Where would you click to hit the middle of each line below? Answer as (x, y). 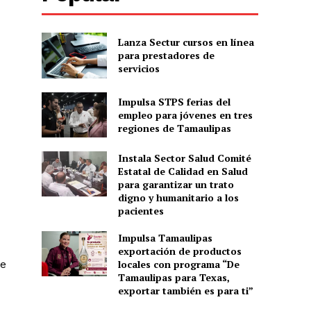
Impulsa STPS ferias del (174, 101)
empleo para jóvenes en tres (185, 115)
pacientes (141, 210)
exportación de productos (179, 251)
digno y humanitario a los (178, 197)
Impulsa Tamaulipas (165, 237)
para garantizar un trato (176, 184)
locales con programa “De (178, 264)
